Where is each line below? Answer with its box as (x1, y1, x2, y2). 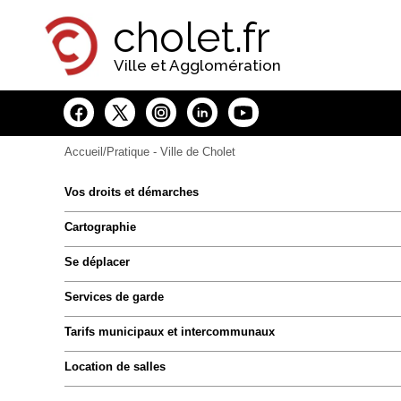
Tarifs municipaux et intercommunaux (64, 325, 275, 338)
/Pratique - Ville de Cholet (103, 145, 235, 158)
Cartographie (64, 220, 136, 234)
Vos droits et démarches (64, 185, 199, 199)
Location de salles (64, 360, 166, 373)
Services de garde (64, 290, 164, 303)
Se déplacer (64, 255, 130, 269)
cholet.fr (113, 13, 270, 62)
